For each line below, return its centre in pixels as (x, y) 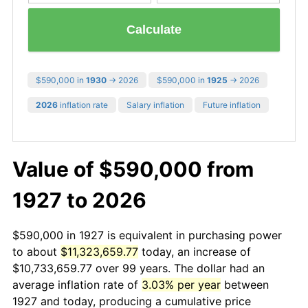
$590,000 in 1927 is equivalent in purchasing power (147, 235)
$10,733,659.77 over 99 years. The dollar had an (139, 268)
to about (36, 251)
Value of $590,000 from (133, 169)
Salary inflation (155, 104)
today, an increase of (195, 251)
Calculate (154, 30)
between (245, 284)
